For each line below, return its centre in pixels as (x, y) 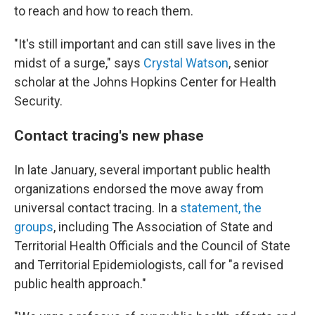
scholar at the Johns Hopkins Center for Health (145, 82)
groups (34, 227)
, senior (249, 63)
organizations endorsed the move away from (139, 189)
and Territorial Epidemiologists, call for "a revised (149, 265)
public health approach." (80, 284)
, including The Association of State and (163, 227)
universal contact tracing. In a (97, 208)
